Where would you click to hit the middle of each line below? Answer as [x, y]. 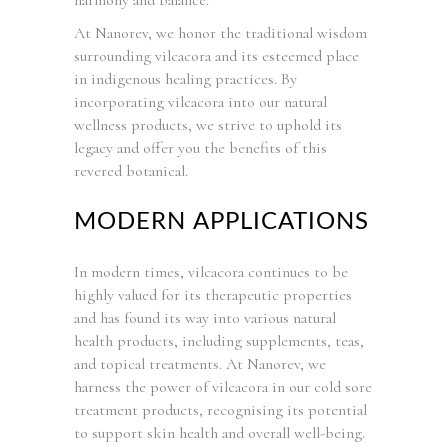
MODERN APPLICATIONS [222, 221]
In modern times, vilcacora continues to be [211, 271]
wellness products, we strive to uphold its [208, 124]
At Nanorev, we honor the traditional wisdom [220, 32]
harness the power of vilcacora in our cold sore [223, 386]
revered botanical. [131, 170]
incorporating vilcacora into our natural [200, 101]
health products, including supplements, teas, [219, 340]
